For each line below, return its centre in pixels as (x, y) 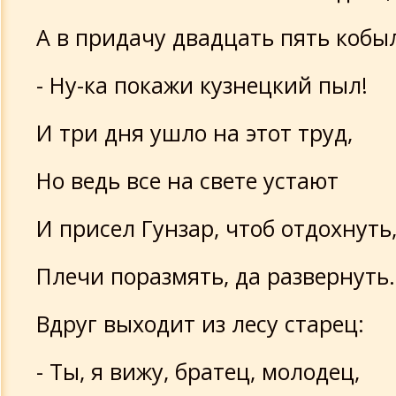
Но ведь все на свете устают (187, 180)
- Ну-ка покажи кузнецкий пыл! (202, 85)
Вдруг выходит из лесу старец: (200, 324)
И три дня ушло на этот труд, (194, 133)
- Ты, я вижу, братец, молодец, (198, 371)
